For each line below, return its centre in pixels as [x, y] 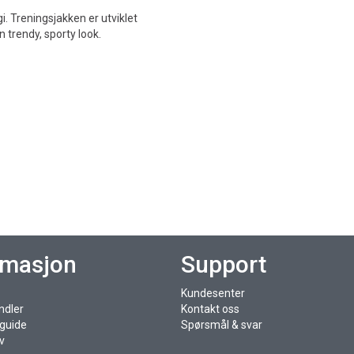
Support [223, 264]
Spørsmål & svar [221, 325]
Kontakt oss [210, 309]
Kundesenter [213, 293]
